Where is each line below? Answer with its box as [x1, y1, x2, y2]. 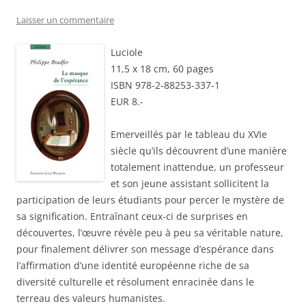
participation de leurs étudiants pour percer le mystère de [16, 193, 284, 207]
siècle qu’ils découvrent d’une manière [111, 144, 287, 158]
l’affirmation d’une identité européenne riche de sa [16, 259, 249, 273]
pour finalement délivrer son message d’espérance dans [16, 242, 274, 256]
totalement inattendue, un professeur [111, 161, 284, 174]
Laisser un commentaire [16, 14, 114, 27]
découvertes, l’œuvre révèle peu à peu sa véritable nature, [16, 226, 283, 240]
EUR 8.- [111, 95, 143, 109]
